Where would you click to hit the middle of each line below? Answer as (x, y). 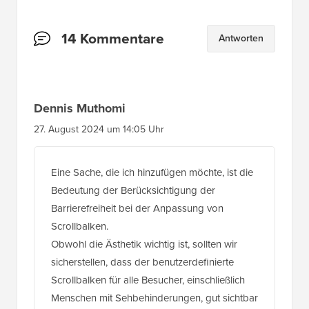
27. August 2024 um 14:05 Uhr (99, 135)
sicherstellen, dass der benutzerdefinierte (142, 268)
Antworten (241, 44)
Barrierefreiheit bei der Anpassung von (137, 214)
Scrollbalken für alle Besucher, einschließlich (148, 286)
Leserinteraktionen (95, 41)
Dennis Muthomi (80, 114)
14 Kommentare (113, 45)
